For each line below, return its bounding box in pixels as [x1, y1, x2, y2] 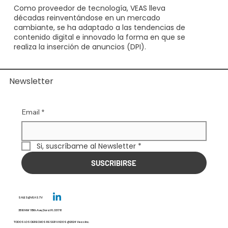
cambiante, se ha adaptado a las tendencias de [13, 22, 185, 33]
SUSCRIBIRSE [91, 158, 137, 167]
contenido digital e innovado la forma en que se [13, 32, 185, 43]
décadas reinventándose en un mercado [13, 13, 160, 23]
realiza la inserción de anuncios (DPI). [13, 42, 146, 52]
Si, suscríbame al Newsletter [36, 140, 136, 151]
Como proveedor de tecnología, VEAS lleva [13, 3, 165, 14]
